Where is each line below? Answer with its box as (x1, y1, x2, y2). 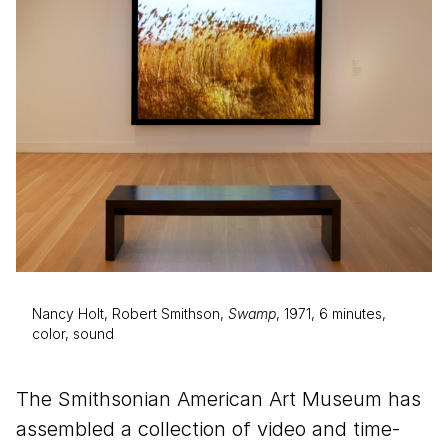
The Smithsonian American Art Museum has (16, 386, 421, 411)
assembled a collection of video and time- (16, 416, 400, 441)
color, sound (32, 324, 114, 342)
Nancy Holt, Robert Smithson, (32, 304, 228, 322)
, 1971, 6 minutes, (276, 304, 386, 322)
